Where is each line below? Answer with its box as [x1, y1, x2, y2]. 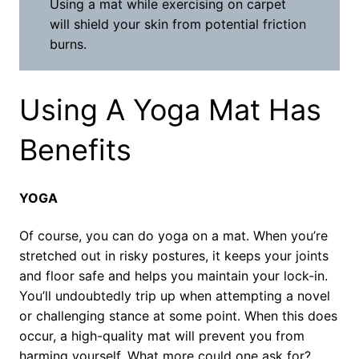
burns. [50, 36, 87, 53]
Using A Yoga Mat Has [19, 92, 321, 128]
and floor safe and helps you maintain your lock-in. [19, 268, 328, 284]
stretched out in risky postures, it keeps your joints [19, 248, 329, 264]
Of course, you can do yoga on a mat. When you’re [19, 228, 328, 244]
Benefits [19, 132, 131, 168]
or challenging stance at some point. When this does [19, 308, 337, 325]
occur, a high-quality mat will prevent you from [19, 328, 305, 345]
